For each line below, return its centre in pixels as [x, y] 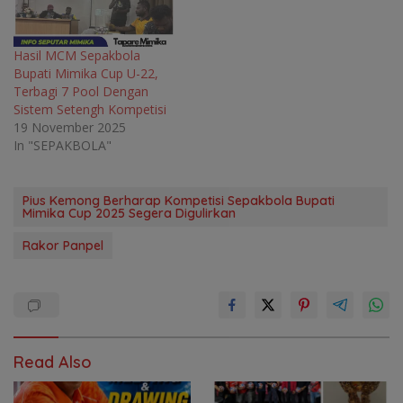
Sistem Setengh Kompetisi [90, 109]
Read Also [53, 362]
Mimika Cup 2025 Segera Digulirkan [129, 213]
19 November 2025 [70, 127]
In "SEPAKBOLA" [63, 145]
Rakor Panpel [63, 245]
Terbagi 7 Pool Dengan [81, 91]
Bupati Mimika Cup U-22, [86, 73]
